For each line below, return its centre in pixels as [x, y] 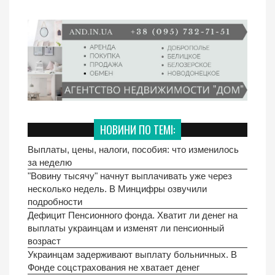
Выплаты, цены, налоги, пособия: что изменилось [133, 150]
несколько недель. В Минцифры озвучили [117, 189]
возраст [44, 241]
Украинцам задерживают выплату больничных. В [132, 255]
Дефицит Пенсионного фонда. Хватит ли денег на [133, 215]
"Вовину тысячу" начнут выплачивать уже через [130, 176]
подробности [55, 202]
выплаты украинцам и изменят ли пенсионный [126, 228]
